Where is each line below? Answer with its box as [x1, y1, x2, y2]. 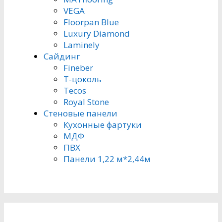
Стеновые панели [44, 107, 117, 119]
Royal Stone [63, 96, 109, 108]
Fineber [63, 61, 93, 73]
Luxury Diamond [63, 27, 130, 39]
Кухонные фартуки [63, 118, 142, 130]
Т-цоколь [63, 73, 102, 85]
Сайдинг [44, 50, 80, 62]
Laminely [63, 39, 100, 51]
